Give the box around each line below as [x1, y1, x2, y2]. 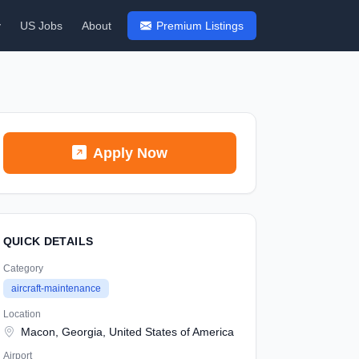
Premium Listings [156, 19, 244, 32]
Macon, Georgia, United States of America [17, 325, 234, 338]
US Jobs [20, 19, 63, 32]
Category [2, 263, 43, 274]
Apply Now [92, 145, 167, 161]
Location [2, 309, 41, 320]
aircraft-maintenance [10, 283, 101, 294]
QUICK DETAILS [2, 235, 94, 248]
